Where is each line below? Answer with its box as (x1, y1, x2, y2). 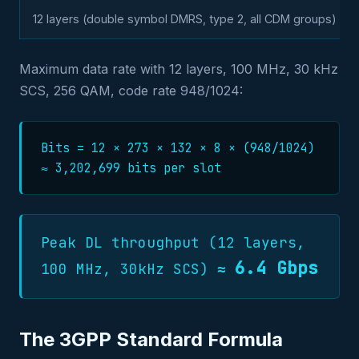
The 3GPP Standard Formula (19, 328, 283, 351)
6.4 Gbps (235, 256, 318, 279)
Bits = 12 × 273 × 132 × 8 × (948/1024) (41, 139, 315, 156)
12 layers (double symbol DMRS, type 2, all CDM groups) (33, 12, 337, 26)
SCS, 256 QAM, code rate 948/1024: (19, 83, 243, 99)
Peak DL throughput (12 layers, (41, 233, 305, 252)
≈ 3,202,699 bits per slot (41, 159, 221, 176)
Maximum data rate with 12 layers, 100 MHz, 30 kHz (19, 61, 338, 77)
